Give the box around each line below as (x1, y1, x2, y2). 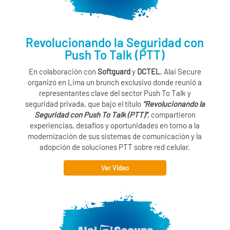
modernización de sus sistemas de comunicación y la (28, 131, 202, 141)
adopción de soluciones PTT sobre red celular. (40, 142, 190, 152)
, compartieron (147, 110, 196, 120)
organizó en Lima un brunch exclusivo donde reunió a (28, 78, 202, 87)
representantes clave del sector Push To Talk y (39, 88, 191, 98)
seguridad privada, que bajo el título (25, 99, 143, 109)
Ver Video (101, 164, 129, 172)
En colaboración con (28, 67, 98, 76)
